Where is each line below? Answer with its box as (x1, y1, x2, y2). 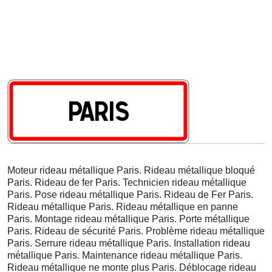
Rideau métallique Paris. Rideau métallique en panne (7, 201, 238, 212)
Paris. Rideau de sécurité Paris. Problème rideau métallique (7, 225, 265, 236)
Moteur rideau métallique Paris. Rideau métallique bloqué (7, 165, 255, 175)
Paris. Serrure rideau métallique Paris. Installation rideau (7, 237, 250, 248)
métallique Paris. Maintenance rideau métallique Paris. (7, 250, 242, 260)
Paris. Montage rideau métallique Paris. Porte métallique (7, 213, 250, 224)
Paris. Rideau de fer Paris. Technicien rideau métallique (7, 177, 246, 188)
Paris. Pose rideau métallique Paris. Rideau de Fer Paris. (7, 189, 253, 200)
